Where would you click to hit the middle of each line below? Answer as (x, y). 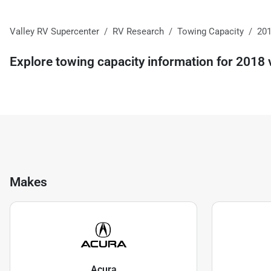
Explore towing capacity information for (123, 61)
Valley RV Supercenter (54, 31)
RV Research (138, 31)
